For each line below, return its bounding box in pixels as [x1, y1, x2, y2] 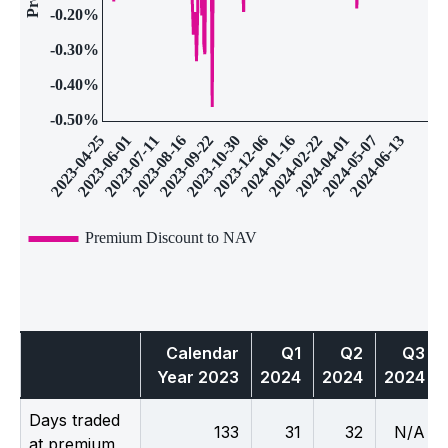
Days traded [29, 409, 120, 430]
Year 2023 [157, 366, 239, 387]
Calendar [166, 342, 239, 363]
